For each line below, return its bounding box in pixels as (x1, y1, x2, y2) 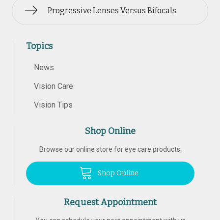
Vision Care (34, 82, 73, 91)
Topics (26, 41, 53, 52)
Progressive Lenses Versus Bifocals (48, 6, 176, 15)
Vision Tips (34, 100, 73, 110)
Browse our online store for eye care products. (39, 145, 182, 153)
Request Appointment (64, 197, 157, 208)
